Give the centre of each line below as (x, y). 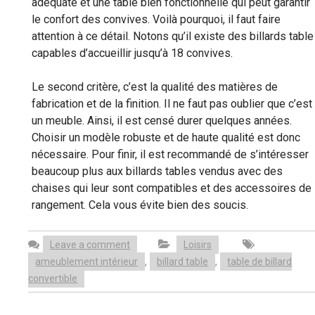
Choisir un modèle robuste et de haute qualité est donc (166, 137)
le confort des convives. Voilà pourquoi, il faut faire (156, 19)
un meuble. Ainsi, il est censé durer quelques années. (161, 120)
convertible (53, 278)
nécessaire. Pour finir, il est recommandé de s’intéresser (170, 154)
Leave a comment (90, 244)
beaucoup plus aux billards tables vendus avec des (157, 171)
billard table (183, 261)
